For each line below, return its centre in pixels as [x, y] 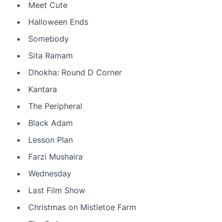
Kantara [43, 89]
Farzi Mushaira [55, 156]
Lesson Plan [51, 139]
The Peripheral [55, 106]
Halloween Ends [58, 22]
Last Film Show [57, 190]
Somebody [49, 38]
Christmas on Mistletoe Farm [82, 207]
